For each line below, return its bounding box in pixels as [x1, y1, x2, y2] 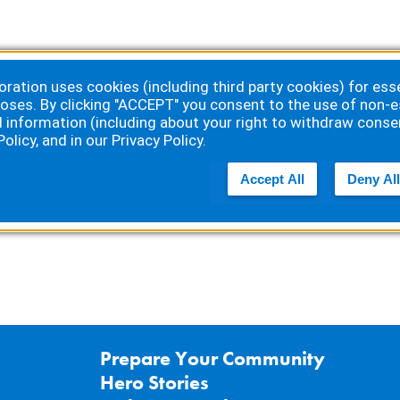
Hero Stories [100, 371, 210, 396]
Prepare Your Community [100, 346, 326, 371]
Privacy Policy [112, 131, 203, 149]
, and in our [36, 131, 112, 149]
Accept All [240, 171, 304, 187]
